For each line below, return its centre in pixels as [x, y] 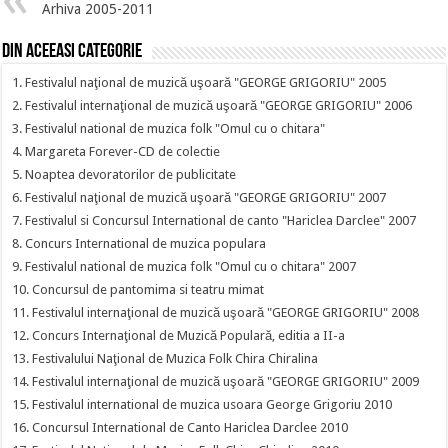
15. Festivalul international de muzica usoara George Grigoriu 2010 [202, 404]
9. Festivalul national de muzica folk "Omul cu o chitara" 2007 [184, 266]
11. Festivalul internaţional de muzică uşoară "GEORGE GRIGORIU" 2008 [216, 312]
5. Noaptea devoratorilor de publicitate [124, 174]
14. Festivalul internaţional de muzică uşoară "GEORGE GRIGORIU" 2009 [216, 381]
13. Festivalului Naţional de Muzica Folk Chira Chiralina [165, 358]
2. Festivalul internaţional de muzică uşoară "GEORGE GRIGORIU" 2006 [212, 105]
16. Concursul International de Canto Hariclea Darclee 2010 [180, 427]
